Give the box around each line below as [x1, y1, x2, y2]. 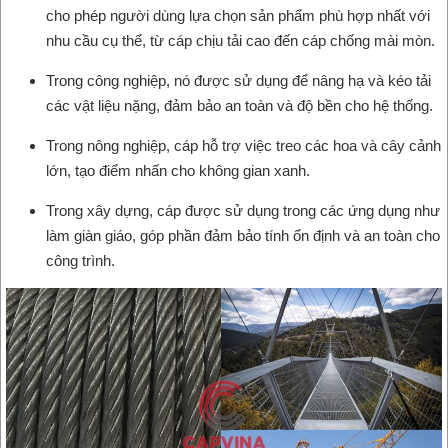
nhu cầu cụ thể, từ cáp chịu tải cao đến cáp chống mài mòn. [46, 31, 435, 49]
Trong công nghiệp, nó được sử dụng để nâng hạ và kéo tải [46, 71, 431, 89]
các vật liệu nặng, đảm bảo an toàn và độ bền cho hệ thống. [46, 96, 437, 114]
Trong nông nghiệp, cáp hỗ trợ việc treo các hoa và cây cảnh [46, 136, 441, 154]
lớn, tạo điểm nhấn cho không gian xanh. [46, 161, 314, 179]
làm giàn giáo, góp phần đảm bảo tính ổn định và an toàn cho [46, 226, 440, 244]
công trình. [46, 251, 115, 269]
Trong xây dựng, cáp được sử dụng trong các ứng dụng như [46, 201, 440, 219]
